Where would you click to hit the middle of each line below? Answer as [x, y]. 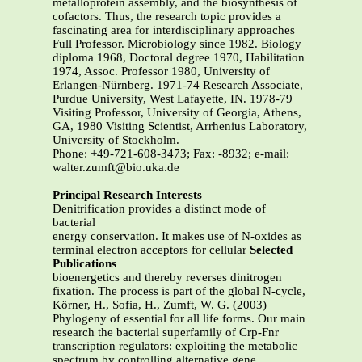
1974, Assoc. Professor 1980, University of [161, 72]
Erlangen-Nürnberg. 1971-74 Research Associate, [178, 85]
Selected [271, 250]
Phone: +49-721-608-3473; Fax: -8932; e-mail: [171, 154]
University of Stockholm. [116, 140]
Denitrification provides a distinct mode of [159, 209]
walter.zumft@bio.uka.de [116, 168]
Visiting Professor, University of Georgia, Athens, [177, 113]
